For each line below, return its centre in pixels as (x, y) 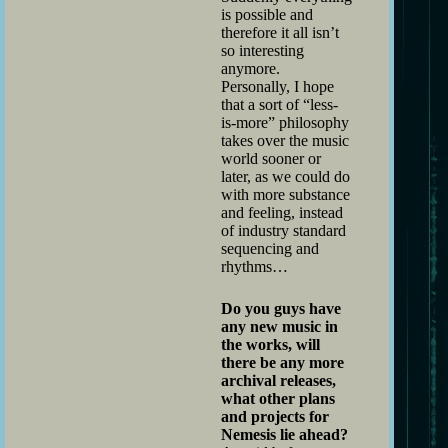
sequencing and (270, 248)
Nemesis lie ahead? (284, 434)
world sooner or (271, 158)
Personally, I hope (277, 86)
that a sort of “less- (279, 104)
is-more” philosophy (285, 122)
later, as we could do (285, 176)
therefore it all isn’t (280, 32)
